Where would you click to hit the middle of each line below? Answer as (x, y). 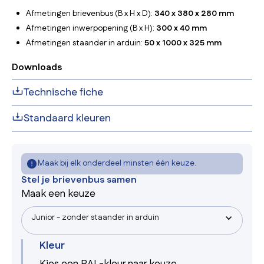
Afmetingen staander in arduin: (85, 43)
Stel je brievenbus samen (79, 180)
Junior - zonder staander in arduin (95, 217)
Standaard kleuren (67, 118)
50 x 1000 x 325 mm (183, 43)
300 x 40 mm (181, 28)
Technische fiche (63, 92)
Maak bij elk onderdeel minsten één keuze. (117, 163)
